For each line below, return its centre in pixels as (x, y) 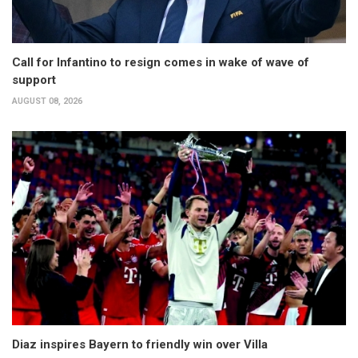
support (34, 80)
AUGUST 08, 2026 (47, 101)
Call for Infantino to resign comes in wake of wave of (161, 63)
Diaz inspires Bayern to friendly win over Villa (140, 344)
